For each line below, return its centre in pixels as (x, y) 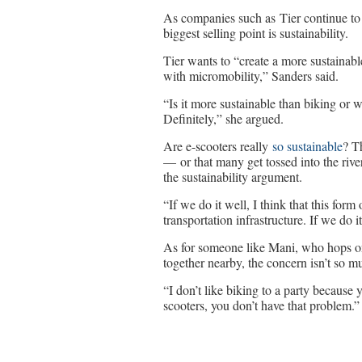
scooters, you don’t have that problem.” (261, 305)
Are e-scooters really (218, 146)
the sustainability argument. (233, 177)
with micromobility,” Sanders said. (251, 76)
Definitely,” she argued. (223, 118)
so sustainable (307, 146)
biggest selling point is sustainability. (256, 33)
